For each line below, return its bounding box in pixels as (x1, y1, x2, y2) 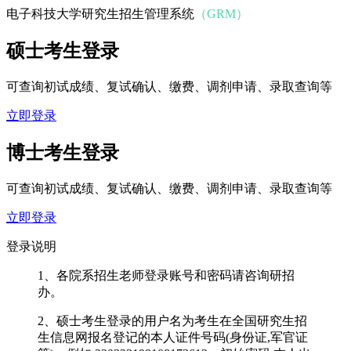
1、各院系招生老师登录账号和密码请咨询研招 (38, 268, 295, 282)
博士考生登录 (6, 142, 119, 163)
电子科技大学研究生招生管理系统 (6, 7, 194, 20)
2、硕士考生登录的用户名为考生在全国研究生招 (38, 313, 307, 327)
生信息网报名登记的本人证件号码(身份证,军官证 (38, 330, 308, 344)
